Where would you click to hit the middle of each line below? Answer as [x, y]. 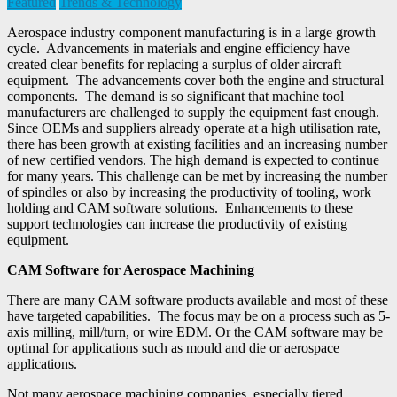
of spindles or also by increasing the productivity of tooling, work [189, 191]
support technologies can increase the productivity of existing [177, 223]
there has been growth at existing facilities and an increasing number [197, 144]
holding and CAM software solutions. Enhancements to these [180, 207]
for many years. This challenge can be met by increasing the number [197, 175]
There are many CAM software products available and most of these [198, 300]
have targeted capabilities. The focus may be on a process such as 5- [198, 315]
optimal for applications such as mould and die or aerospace [173, 347]
